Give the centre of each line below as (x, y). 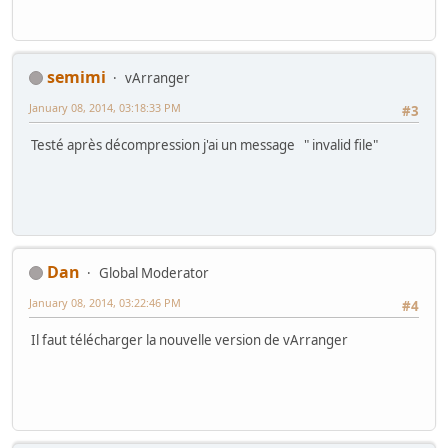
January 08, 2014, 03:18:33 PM (105, 107)
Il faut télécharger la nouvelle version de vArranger (189, 340)
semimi (76, 76)
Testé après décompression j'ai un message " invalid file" (204, 145)
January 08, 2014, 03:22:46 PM (105, 302)
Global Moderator (154, 272)
